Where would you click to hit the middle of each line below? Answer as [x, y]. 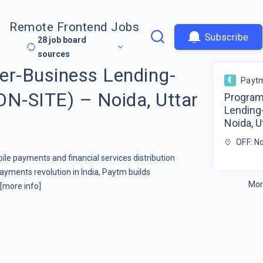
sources [54, 54]
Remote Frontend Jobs [75, 27]
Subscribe [227, 37]
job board [67, 40]
